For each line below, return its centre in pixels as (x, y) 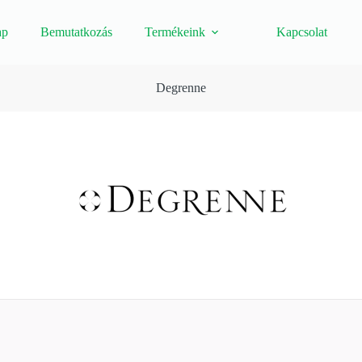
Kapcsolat (301, 32)
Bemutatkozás (76, 32)
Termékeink (175, 32)
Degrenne (181, 88)
